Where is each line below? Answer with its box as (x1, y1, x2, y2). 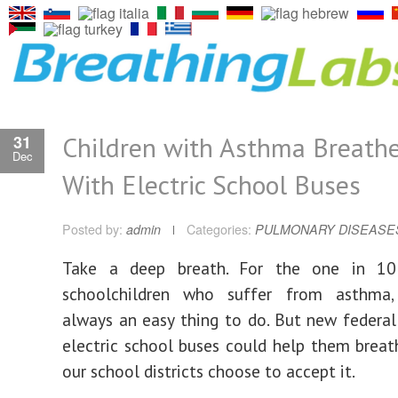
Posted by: (62, 220, 126, 238)
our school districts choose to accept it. (62, 360, 355, 382)
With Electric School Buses (62, 167, 361, 202)
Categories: (187, 220, 251, 238)
